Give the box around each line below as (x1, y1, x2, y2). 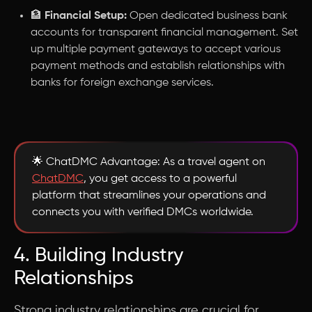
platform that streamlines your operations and (32, 190, 266, 201)
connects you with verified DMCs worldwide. (32, 207, 253, 218)
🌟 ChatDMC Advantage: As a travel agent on (32, 157, 265, 168)
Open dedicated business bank (130, 10, 288, 22)
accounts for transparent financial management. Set (31, 27, 298, 38)
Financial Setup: (45, 10, 130, 22)
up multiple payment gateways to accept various (31, 44, 281, 55)
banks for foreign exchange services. (31, 77, 214, 88)
